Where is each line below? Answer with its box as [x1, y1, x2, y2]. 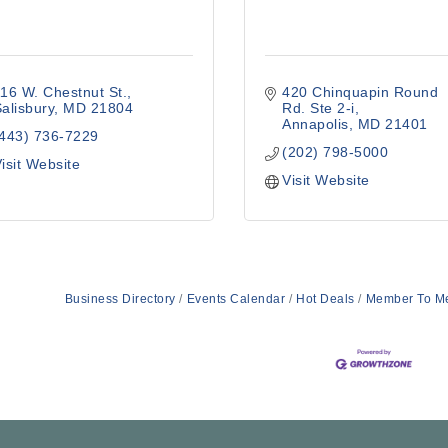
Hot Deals [296, 292, 355, 306]
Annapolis [282, 116, 349, 132]
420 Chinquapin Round [282, 84, 439, 100]
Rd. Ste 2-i [282, 100, 355, 116]
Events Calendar [186, 292, 285, 306]
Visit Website [282, 172, 370, 188]
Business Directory [64, 292, 176, 306]
